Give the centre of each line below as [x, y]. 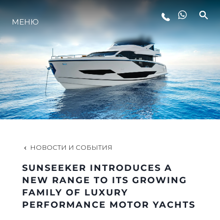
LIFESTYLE [110, 35]
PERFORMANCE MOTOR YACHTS [109, 205]
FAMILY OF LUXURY [75, 192]
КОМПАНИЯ [110, 107]
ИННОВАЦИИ [110, 71]
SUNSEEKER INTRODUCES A [97, 168]
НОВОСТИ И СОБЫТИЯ [71, 147]
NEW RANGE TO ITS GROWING [104, 180]
